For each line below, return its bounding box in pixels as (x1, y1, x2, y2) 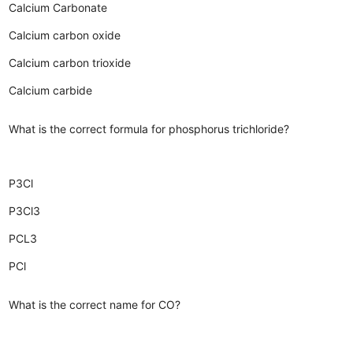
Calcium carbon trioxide (9, 55, 132, 69)
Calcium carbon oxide (9, 28, 121, 42)
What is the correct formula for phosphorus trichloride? (9, 121, 290, 136)
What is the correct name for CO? (9, 297, 181, 311)
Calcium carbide (9, 83, 93, 97)
